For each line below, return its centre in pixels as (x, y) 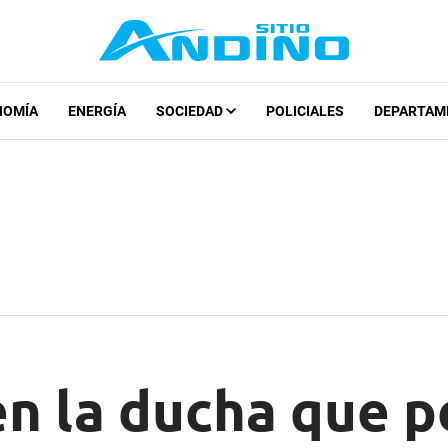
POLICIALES (304, 111)
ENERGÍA (96, 111)
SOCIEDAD (190, 111)
